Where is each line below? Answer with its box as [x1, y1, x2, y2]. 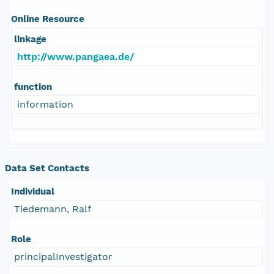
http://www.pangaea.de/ [17, 50, 134, 62]
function [14, 81, 52, 92]
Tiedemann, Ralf [14, 202, 91, 215]
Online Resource [11, 13, 84, 24]
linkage [14, 33, 46, 45]
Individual [11, 185, 54, 197]
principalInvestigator [14, 250, 113, 262]
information [17, 98, 73, 110]
